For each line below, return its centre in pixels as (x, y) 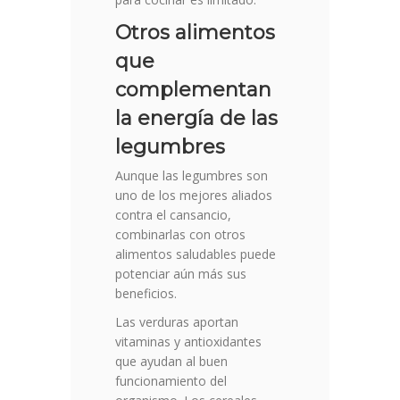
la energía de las (196, 119)
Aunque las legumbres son (192, 176)
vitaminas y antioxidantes (188, 342)
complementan (193, 90)
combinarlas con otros (180, 235)
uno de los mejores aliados (194, 196)
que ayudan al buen (171, 362)
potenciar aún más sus (181, 274)
